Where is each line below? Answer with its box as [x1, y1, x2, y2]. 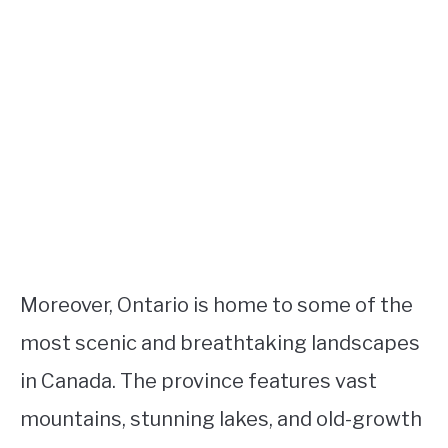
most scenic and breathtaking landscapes [20, 330, 420, 355]
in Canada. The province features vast [20, 368, 377, 393]
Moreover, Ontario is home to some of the [20, 292, 413, 317]
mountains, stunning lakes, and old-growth [20, 406, 422, 431]
